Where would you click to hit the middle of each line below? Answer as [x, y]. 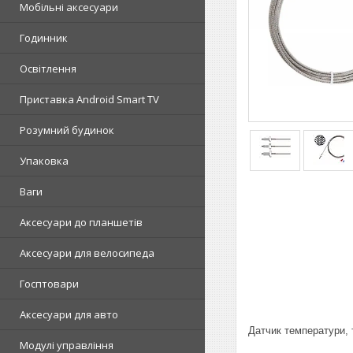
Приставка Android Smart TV [89, 99]
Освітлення [48, 69]
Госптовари [49, 284]
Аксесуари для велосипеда [87, 253]
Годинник [44, 38]
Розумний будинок [67, 130]
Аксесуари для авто [69, 314]
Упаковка [44, 161]
